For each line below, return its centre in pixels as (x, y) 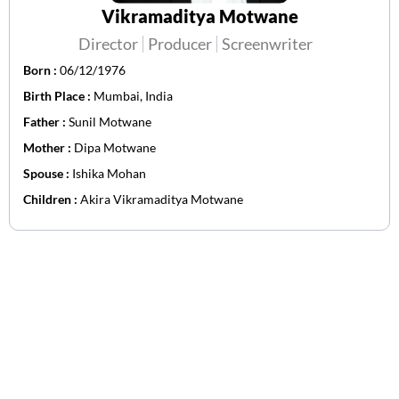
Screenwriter (267, 44)
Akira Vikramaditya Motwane (162, 199)
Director (108, 44)
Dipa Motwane (115, 148)
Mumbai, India (133, 96)
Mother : (49, 148)
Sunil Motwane (110, 122)
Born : (41, 70)
